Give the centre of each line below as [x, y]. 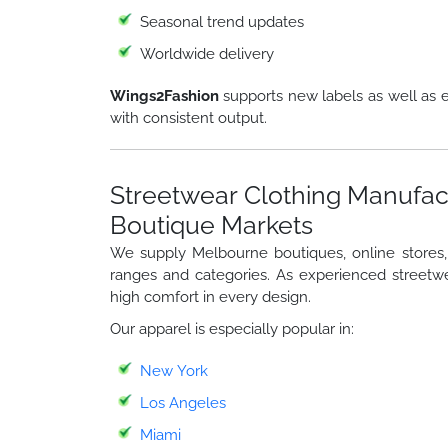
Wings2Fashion [164, 95]
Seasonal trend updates [221, 21]
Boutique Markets [211, 224]
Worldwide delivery [206, 53]
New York [173, 370]
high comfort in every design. [210, 296]
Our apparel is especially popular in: [231, 328]
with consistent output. [188, 117]
